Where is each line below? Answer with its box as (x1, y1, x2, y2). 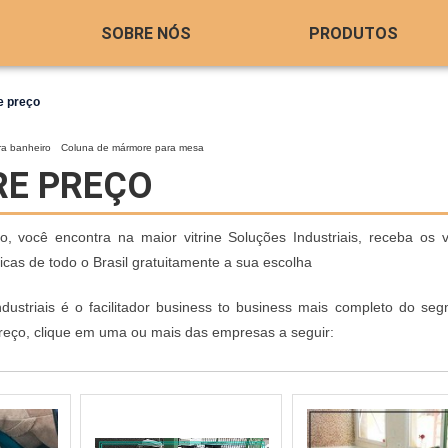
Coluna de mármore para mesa (61, 142, 204, 153)
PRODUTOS (308, 23, 398, 43)
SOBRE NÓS (100, 23, 191, 43)
